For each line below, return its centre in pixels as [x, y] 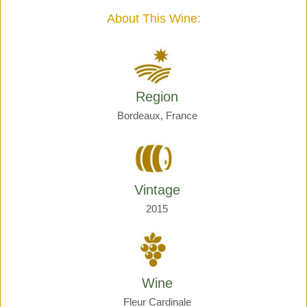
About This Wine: [153, 19]
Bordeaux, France [157, 115]
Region [157, 97]
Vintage [157, 190]
